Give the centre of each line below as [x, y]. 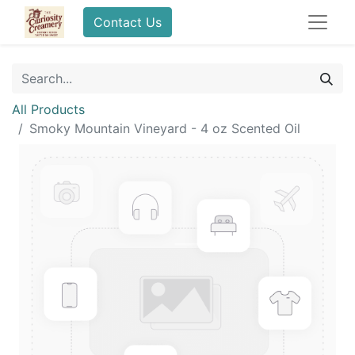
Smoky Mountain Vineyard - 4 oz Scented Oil [165, 128]
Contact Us [128, 22]
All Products [48, 109]
